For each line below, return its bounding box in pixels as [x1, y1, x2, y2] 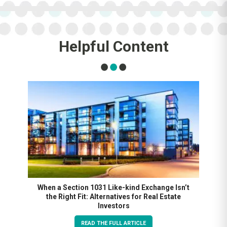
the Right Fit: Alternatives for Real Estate [46, 192, 181, 201]
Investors [97, 201, 130, 210]
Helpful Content [58, 37, 169, 56]
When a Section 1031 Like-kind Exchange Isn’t [37, 183, 190, 192]
